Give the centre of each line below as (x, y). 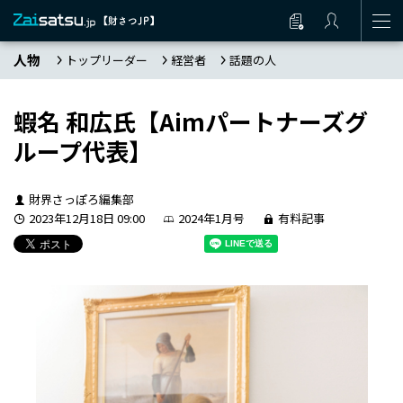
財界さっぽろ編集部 (81, 199)
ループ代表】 (83, 151)
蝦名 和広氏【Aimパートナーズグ (191, 121)
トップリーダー (107, 60)
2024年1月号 (211, 218)
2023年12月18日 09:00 (86, 218)
